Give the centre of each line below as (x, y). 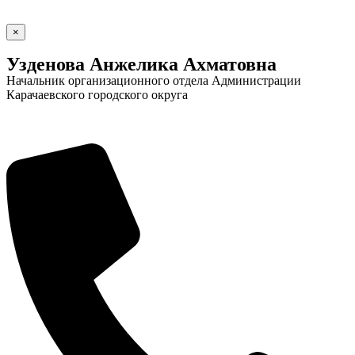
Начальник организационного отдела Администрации (154, 80)
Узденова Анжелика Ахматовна (141, 64)
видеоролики (59, 257)
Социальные (58, 227)
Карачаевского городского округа (97, 94)
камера (42, 271)
